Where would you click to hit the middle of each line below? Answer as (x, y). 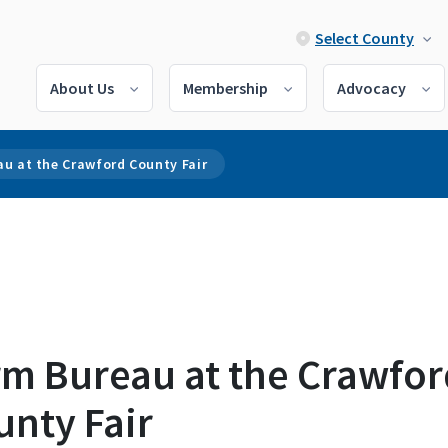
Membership (225, 88)
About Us (82, 88)
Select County (364, 38)
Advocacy (371, 88)
